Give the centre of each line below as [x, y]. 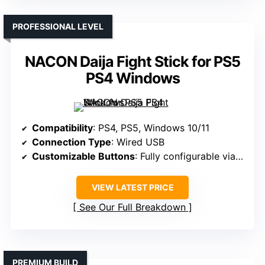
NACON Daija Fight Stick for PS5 [132, 62]
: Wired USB [138, 142]
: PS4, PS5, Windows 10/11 [151, 128]
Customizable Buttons [83, 156]
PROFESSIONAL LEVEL [58, 27]
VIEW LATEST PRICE [132, 188]
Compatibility [62, 128]
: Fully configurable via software [185, 156]
